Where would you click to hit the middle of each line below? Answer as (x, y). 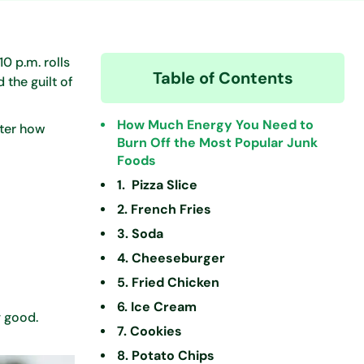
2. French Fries (164, 209)
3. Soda (140, 234)
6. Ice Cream (157, 307)
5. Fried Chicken (168, 282)
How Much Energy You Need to (215, 125)
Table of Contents (223, 78)
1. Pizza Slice (157, 185)
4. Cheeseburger (171, 258)
